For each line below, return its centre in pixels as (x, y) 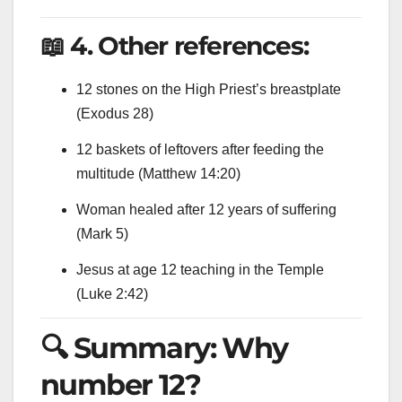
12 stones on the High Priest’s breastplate (209, 90)
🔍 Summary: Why (164, 348)
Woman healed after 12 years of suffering (206, 210)
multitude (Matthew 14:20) (158, 174)
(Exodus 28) (115, 114)
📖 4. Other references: (175, 45)
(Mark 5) (102, 234)
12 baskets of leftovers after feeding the (200, 150)
